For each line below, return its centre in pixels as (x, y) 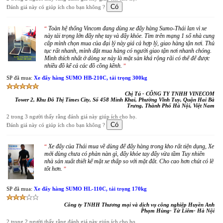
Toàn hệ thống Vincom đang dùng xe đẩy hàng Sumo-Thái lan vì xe (127, 28)
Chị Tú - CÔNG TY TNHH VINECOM (170, 94)
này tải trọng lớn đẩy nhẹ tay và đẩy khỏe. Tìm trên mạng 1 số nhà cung (129, 36)
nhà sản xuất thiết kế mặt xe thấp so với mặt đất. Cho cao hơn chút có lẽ (129, 161)
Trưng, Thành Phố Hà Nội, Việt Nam (171, 106)
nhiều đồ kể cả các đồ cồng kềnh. (83, 66)
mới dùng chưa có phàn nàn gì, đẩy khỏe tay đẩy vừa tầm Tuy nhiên (124, 154)
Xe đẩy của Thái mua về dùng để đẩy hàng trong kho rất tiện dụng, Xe (131, 146)
